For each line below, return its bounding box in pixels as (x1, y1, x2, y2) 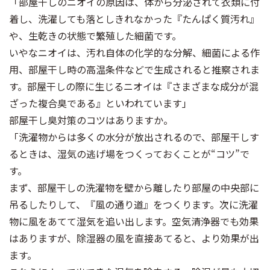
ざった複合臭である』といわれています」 (9, 96, 192, 110)
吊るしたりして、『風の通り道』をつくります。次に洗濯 (9, 197, 258, 212)
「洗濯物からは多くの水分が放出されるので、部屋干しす (9, 130, 259, 144)
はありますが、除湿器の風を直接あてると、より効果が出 (9, 231, 259, 245)
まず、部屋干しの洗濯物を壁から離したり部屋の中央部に (9, 180, 259, 195)
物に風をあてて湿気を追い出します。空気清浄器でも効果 (9, 214, 259, 228)
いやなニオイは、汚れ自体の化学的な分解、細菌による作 (9, 45, 260, 60)
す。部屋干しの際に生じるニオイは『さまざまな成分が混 (9, 79, 259, 93)
